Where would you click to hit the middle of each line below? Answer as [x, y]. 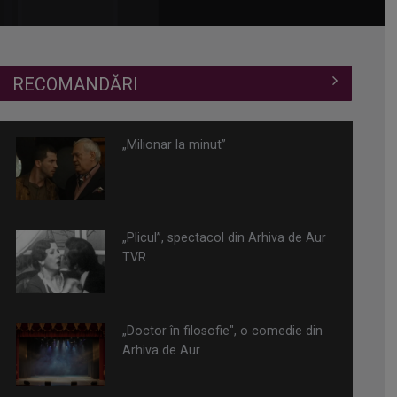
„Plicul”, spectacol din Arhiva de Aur [225, 238]
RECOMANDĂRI [76, 84]
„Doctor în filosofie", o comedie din [223, 331]
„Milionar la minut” [175, 145]
